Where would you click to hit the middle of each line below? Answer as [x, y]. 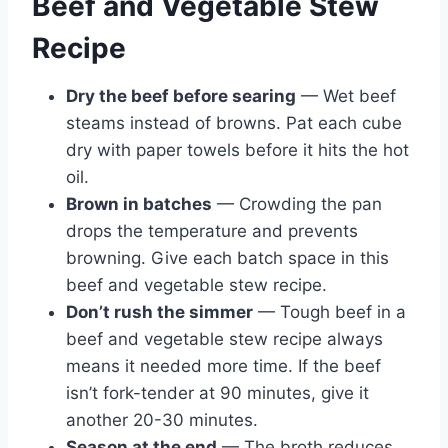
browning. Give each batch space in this [227, 257]
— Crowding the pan [297, 203]
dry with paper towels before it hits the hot [237, 149]
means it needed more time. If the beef [223, 365]
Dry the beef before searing [181, 95]
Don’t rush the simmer [159, 311]
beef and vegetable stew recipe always [224, 338]
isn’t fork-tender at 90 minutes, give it [217, 392]
